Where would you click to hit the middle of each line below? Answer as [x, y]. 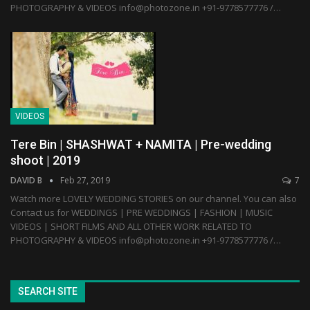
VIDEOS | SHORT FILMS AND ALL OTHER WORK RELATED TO [131, 227]
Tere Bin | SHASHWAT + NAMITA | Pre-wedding [141, 145]
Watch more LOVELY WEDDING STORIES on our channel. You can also [154, 199]
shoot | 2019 [45, 161]
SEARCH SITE [48, 292]
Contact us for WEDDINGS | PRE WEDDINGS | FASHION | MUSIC [142, 213]
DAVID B [27, 181]
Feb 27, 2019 [85, 181]
